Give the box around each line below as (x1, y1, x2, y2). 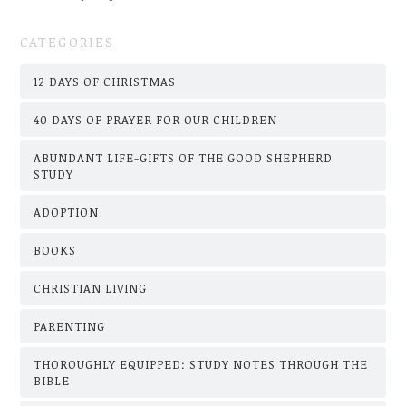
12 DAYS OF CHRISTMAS (34, 72, 177, 90)
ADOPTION (34, 203, 100, 220)
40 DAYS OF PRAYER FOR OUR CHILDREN (34, 111, 278, 128)
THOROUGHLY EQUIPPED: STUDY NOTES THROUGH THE (34, 355, 369, 372)
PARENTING (34, 317, 106, 334)
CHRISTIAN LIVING (34, 279, 148, 296)
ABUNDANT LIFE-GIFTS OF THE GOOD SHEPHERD (34, 149, 333, 166)
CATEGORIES (20, 33, 115, 52)
